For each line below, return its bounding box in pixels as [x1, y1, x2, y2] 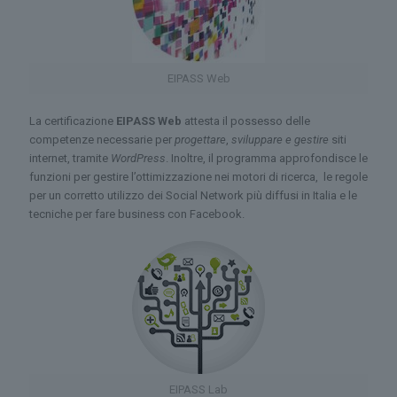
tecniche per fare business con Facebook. [29, 207, 245, 221]
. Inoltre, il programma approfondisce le [166, 152, 368, 165]
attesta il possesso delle [182, 114, 310, 128]
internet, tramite [29, 152, 111, 165]
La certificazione [29, 114, 116, 128]
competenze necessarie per [29, 133, 175, 146]
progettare [175, 133, 226, 146]
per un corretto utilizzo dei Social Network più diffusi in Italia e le [29, 189, 357, 202]
